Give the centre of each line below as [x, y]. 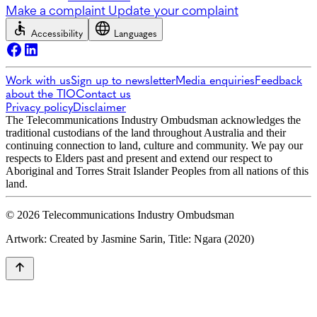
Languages [136, 34]
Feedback [278, 81]
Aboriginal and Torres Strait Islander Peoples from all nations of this [157, 171]
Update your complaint [173, 11]
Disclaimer [99, 108]
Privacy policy [39, 108]
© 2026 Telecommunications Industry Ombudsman [120, 215]
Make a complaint [56, 11]
